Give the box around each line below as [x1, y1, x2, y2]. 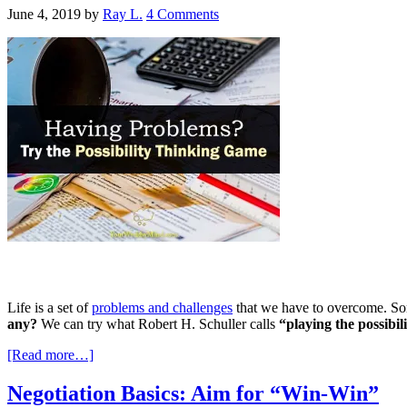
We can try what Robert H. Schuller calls [41, 316, 279, 333]
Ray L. [103, 5, 143, 22]
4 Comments [146, 5, 219, 22]
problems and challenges [92, 300, 233, 316]
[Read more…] [7, 347, 94, 363]
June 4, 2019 [7, 5, 81, 22]
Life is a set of [7, 300, 92, 316]
